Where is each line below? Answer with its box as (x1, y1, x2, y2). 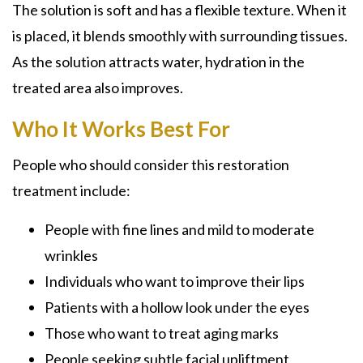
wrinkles (45, 246, 98, 264)
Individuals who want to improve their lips (45, 272, 305, 290)
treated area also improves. (12, 79, 183, 96)
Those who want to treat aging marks (45, 324, 279, 342)
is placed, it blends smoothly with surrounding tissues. (12, 27, 348, 45)
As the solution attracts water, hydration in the (12, 53, 305, 70)
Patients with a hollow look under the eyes (45, 298, 310, 316)
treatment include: (12, 181, 130, 199)
